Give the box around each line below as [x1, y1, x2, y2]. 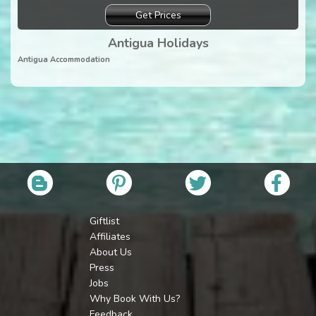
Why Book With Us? [90, 292, 180, 306]
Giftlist [90, 214, 119, 229]
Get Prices [135, 8, 181, 22]
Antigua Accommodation [18, 54, 110, 65]
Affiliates [90, 230, 130, 244]
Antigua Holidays [107, 34, 209, 51]
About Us [90, 245, 132, 260]
